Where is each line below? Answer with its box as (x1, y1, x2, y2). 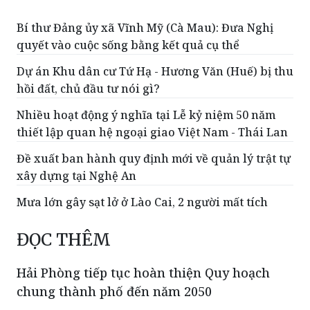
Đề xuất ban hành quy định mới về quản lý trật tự (17, 115, 291, 131)
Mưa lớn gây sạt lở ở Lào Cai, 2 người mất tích (17, 158, 268, 174)
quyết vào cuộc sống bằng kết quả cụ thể (17, 1, 239, 17)
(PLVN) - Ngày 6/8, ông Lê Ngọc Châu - (100, 276, 289, 291)
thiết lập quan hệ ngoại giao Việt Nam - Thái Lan (17, 89, 288, 104)
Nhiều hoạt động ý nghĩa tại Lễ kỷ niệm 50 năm (17, 71, 275, 87)
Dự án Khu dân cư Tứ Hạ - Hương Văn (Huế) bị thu (17, 28, 293, 44)
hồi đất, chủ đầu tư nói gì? (17, 45, 160, 61)
